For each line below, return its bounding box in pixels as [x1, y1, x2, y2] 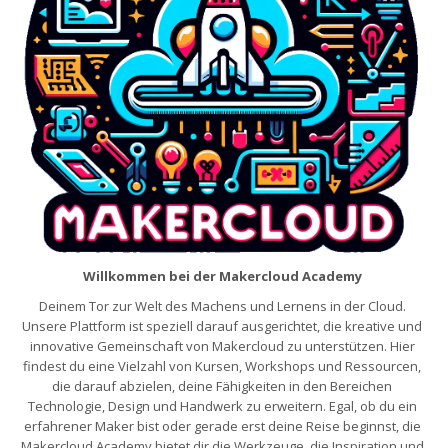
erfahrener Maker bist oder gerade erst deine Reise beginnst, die [23, 416, 421, 435]
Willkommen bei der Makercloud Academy [82, 266, 362, 285]
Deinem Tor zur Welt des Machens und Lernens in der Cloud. [38, 296, 406, 315]
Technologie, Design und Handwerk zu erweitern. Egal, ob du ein [27, 396, 417, 415]
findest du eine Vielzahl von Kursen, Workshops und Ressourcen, [23, 356, 421, 375]
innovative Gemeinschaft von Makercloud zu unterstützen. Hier [29, 336, 415, 355]
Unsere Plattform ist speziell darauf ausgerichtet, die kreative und [22, 316, 422, 335]
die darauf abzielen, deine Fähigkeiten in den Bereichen [52, 376, 392, 395]
